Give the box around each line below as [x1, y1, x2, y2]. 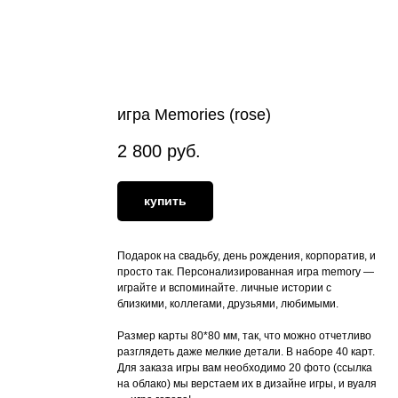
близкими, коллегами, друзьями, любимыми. [117, 297, 338, 310]
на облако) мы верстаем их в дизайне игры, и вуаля [117, 377, 377, 390]
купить [144, 193, 187, 208]
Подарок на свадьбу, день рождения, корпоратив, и [117, 249, 376, 262]
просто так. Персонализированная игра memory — [117, 265, 374, 278]
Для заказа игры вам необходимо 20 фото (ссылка [117, 361, 372, 374]
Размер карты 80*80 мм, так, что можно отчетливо [117, 329, 371, 342]
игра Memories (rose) [117, 106, 271, 123]
